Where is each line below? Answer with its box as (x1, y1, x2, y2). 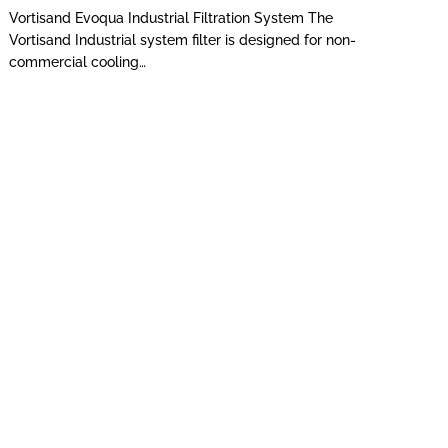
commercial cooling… (9, 53, 147, 70)
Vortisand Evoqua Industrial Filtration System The (9, 9, 334, 26)
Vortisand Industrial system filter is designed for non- (9, 31, 357, 48)
